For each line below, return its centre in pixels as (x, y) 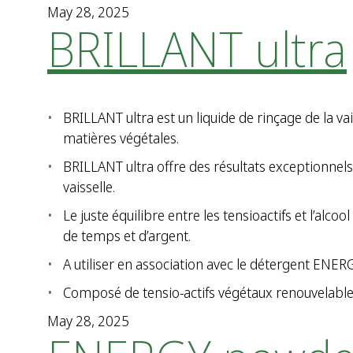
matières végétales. (121, 138)
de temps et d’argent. (127, 236)
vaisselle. (89, 187)
